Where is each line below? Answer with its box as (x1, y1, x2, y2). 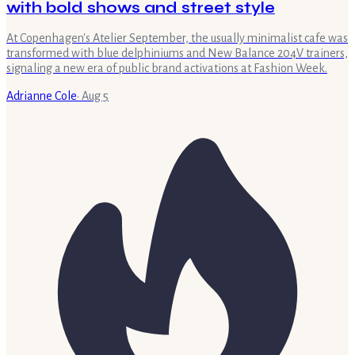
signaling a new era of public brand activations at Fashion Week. (6, 62, 327, 75)
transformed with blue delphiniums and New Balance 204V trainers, (6, 47, 348, 60)
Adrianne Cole (6, 90, 77, 103)
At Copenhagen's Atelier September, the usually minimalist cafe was (6, 32, 348, 45)
